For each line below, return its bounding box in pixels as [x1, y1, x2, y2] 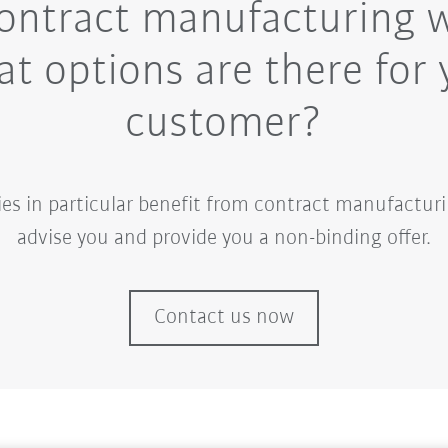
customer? [124, 100, 323, 148]
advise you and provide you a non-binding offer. [16, 226, 431, 250]
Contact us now [153, 305, 294, 329]
